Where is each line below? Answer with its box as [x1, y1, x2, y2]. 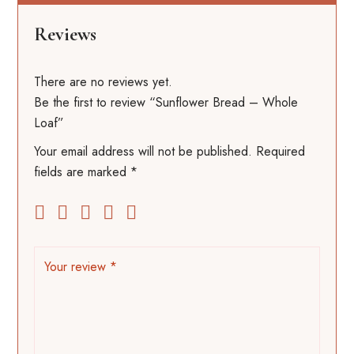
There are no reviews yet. [34, 73, 173, 92]
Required [256, 142, 306, 161]
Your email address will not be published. [34, 142, 253, 161]
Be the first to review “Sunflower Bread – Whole [34, 93, 299, 112]
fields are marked [34, 163, 131, 182]
